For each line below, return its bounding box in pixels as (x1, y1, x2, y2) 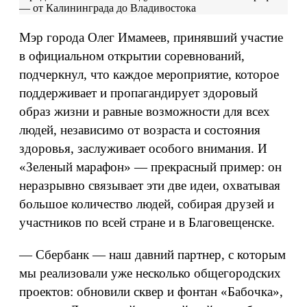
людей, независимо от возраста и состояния (19, 123, 260, 137)
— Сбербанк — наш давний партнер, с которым (19, 247, 286, 262)
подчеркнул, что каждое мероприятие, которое (19, 67, 279, 82)
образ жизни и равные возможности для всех (19, 104, 270, 119)
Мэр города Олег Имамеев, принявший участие (19, 30, 283, 45)
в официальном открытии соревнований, (19, 49, 245, 63)
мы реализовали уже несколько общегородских (19, 266, 281, 280)
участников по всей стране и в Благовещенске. (19, 215, 275, 230)
